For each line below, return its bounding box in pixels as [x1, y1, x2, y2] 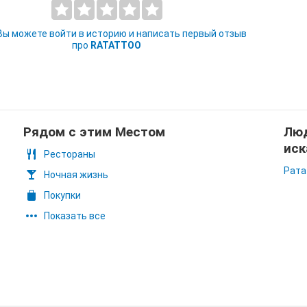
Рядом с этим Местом [23, 124, 165, 140]
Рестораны [44, 149, 95, 160]
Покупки [44, 190, 81, 201]
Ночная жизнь [44, 169, 108, 180]
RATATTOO [90, 40, 142, 51]
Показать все [44, 210, 106, 221]
